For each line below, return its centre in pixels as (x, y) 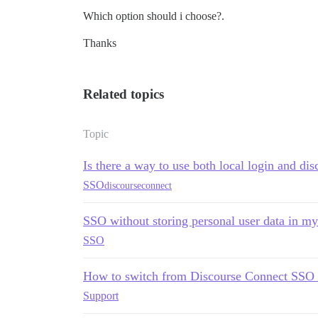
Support (101, 296)
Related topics (124, 94)
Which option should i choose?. (154, 16)
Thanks (100, 43)
